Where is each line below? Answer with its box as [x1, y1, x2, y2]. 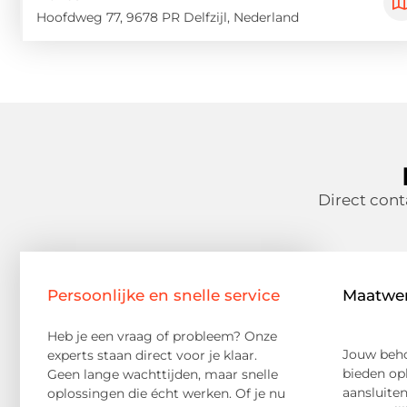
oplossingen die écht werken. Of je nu [47, 385, 285, 402]
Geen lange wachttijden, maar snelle [47, 366, 278, 383]
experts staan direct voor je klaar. [47, 347, 257, 364]
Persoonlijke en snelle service [47, 286, 280, 305]
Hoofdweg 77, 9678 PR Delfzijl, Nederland [36, 9, 299, 26]
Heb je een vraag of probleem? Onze [47, 328, 277, 345]
